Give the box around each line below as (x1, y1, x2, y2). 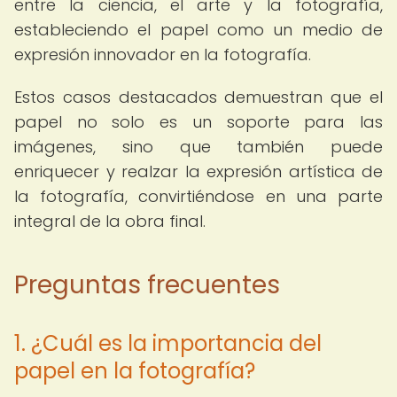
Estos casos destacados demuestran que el (14, 86, 383, 108)
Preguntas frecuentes (14, 268, 280, 302)
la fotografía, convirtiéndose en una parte (14, 185, 383, 207)
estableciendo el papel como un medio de (14, 19, 383, 41)
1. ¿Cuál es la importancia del (14, 329, 322, 358)
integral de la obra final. (14, 210, 206, 232)
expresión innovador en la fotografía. (14, 43, 311, 66)
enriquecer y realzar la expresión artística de (14, 160, 383, 183)
